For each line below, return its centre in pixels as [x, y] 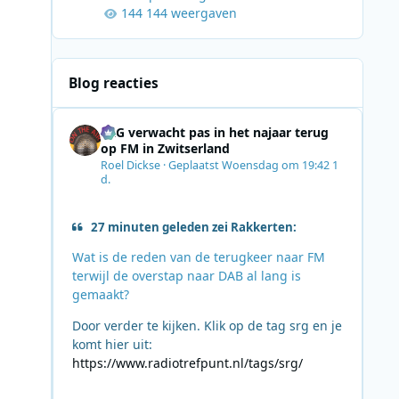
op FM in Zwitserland [165, 149]
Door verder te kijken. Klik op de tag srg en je [207, 325]
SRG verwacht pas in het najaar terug [214, 133]
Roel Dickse [130, 165]
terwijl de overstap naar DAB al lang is [186, 275]
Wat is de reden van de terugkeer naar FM [198, 256]
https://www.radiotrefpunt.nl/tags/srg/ [187, 362]
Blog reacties [114, 83]
